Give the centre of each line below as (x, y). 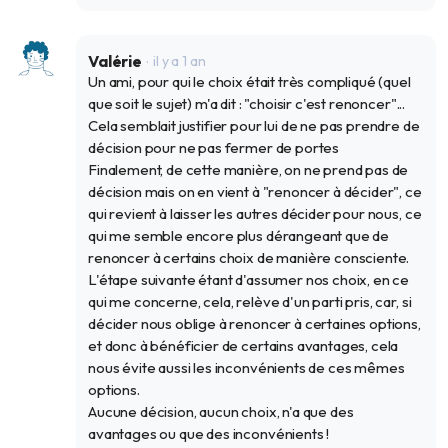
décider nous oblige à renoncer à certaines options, (254, 324)
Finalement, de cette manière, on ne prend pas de (248, 170)
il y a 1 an (178, 60)
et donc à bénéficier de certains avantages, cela (243, 346)
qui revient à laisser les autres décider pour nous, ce (255, 214)
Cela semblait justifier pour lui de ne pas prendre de (254, 126)
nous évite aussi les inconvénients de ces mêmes (246, 368)
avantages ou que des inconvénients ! (209, 434)
